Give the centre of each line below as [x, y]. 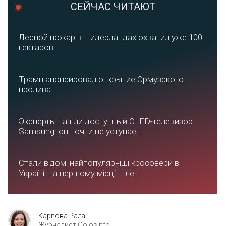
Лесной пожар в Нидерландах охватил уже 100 [110, 37]
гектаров [36, 47]
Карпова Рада [62, 216]
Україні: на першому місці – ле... [79, 173]
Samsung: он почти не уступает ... [83, 131]
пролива [35, 89]
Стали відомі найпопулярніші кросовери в [99, 163]
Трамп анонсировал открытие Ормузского [101, 79]
